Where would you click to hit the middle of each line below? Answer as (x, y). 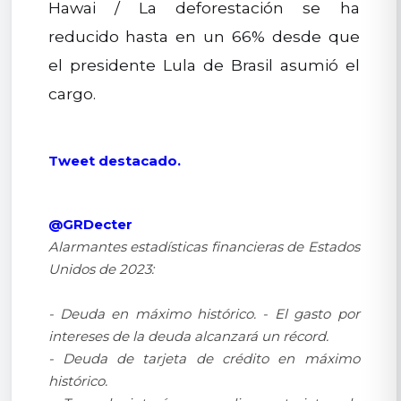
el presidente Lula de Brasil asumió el (204, 65)
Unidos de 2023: (101, 269)
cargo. (72, 94)
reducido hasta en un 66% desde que (204, 37)
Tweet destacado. (114, 161)
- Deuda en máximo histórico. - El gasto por (204, 314)
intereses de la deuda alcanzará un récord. (188, 337)
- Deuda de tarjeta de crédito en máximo (204, 359)
